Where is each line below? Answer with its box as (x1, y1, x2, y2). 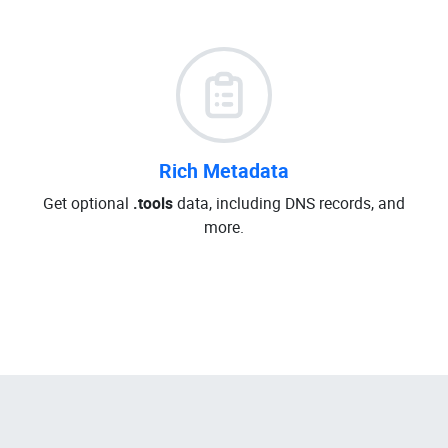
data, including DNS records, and (173, 192, 405, 214)
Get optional (43, 192, 133, 214)
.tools (133, 192, 173, 214)
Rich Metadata (159, 157, 289, 184)
